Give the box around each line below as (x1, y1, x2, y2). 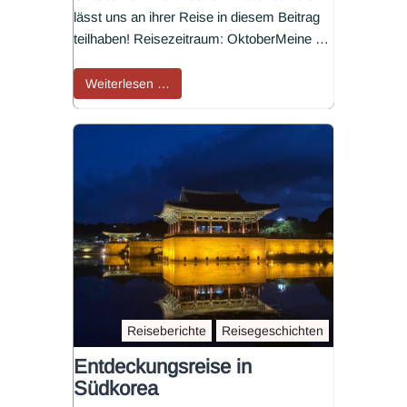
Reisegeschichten (222, 323, 323, 339)
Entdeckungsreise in (74, 355, 252, 379)
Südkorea (74, 377, 158, 401)
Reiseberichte (127, 323, 206, 339)
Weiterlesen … (85, 76, 170, 92)
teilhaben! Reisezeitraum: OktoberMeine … (74, 31, 329, 47)
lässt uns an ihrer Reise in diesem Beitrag (74, 9, 320, 25)
